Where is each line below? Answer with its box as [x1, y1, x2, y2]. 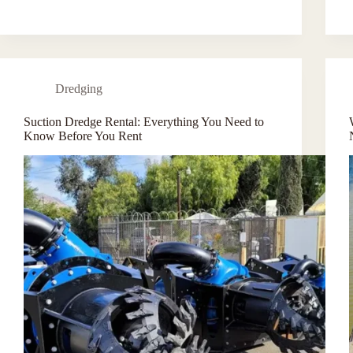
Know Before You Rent [24, 128, 142, 143]
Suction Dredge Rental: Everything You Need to [24, 114, 264, 128]
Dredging [55, 81, 102, 95]
